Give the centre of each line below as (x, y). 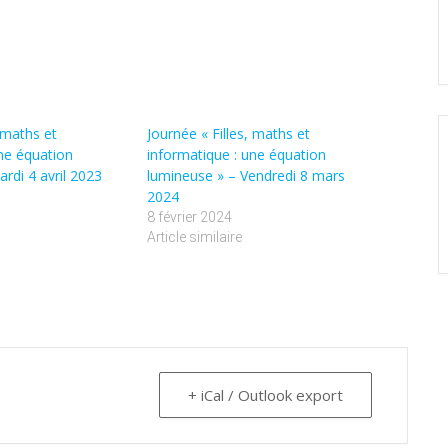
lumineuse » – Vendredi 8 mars (246, 175)
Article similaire (195, 236)
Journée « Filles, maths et (229, 133)
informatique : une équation (237, 154)
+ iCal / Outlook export (265, 394)
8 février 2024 (190, 216)
